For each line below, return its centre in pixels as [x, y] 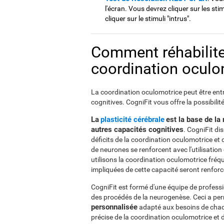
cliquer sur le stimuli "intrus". [148, 18]
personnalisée [114, 207]
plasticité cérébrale [132, 119]
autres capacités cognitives [137, 129]
